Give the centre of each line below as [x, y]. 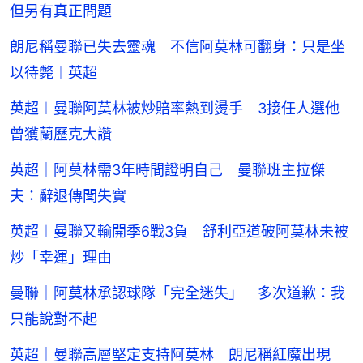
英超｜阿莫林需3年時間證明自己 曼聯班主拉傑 [167, 169]
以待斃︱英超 [53, 72]
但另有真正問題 [61, 11]
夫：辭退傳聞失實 [68, 195]
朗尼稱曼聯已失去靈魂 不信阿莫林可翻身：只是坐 [177, 46]
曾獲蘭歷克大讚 [61, 134]
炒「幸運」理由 [61, 257]
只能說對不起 [53, 318]
